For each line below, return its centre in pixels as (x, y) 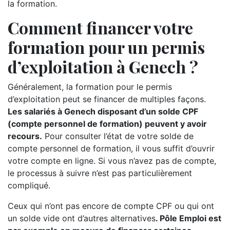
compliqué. (29, 185)
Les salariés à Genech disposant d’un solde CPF (103, 111)
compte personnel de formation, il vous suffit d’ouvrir (111, 148)
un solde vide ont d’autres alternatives (82, 218)
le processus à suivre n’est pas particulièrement (100, 173)
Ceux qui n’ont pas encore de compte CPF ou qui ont (111, 206)
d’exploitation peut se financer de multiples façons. (107, 99)
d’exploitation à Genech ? (103, 66)
